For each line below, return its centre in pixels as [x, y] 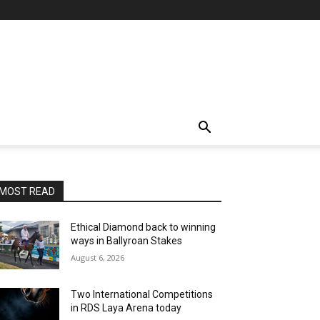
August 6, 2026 [98, 257]
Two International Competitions [142, 295]
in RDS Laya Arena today [126, 308]
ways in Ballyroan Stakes [127, 241]
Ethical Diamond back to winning [144, 227]
